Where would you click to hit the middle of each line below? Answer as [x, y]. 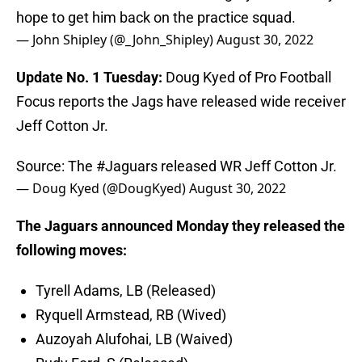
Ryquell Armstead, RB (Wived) [131, 315]
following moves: [72, 250]
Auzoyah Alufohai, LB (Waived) [134, 339]
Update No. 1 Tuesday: [89, 78]
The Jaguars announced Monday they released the [181, 226]
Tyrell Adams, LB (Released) [126, 291]
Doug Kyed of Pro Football [247, 78]
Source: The [56, 166]
